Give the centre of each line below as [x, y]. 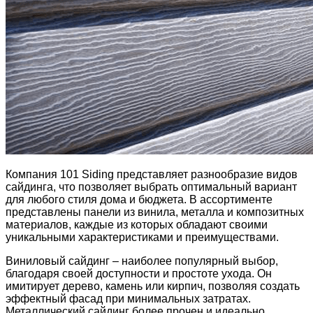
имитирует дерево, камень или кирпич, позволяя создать [153, 286]
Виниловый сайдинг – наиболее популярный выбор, [142, 261]
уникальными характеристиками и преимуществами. [142, 238]
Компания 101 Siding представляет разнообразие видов [152, 175]
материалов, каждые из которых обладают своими [137, 225]
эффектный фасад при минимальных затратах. [128, 299]
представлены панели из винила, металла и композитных [155, 212]
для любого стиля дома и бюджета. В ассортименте [139, 200]
